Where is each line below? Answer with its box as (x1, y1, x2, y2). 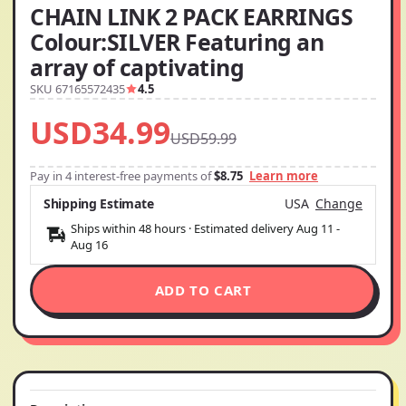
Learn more (249, 167, 318, 184)
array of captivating (30, 51, 245, 82)
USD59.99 (170, 128, 237, 149)
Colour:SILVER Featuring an (30, 25, 324, 57)
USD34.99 (30, 111, 170, 153)
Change (315, 194, 362, 212)
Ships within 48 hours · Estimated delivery (71, 219, 296, 237)
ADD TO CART (154, 280, 252, 299)
